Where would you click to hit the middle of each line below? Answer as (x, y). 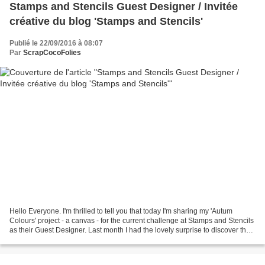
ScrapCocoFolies (52, 53)
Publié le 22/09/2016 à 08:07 (56, 43)
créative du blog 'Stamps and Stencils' (106, 22)
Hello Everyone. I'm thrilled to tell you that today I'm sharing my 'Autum (121, 211)
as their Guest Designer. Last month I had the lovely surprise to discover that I (132, 230)
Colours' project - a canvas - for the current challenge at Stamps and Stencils (132, 220)
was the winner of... (40, 239)
